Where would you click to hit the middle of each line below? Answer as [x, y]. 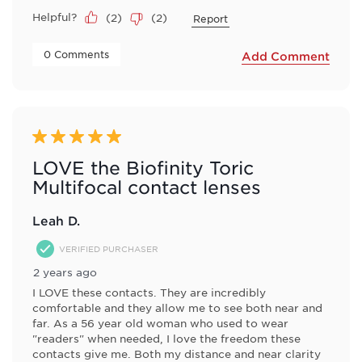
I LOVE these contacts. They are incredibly [149, 292]
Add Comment [286, 56]
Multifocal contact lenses [147, 187]
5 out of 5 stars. [78, 137]
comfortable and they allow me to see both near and [177, 307]
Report [210, 18]
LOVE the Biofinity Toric [143, 168]
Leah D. [56, 220]
